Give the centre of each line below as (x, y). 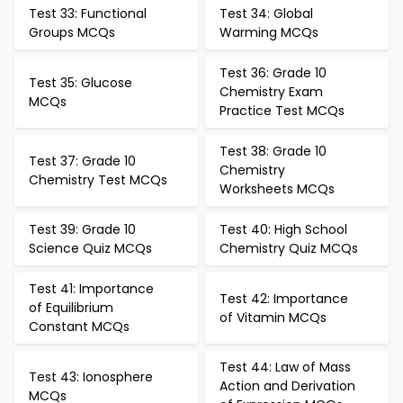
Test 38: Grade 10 (273, 151)
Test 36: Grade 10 (273, 73)
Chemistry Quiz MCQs (289, 248)
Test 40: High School (283, 229)
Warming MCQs (269, 32)
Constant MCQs (79, 327)
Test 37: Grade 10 (82, 161)
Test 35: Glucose (81, 82)
